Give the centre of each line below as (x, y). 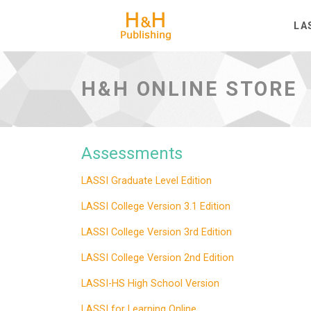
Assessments (132, 153)
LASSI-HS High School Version (150, 283)
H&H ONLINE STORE (190, 89)
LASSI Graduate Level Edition (146, 180)
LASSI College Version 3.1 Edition (156, 206)
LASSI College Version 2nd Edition (158, 258)
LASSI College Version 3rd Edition (157, 232)
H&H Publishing (258, 20)
